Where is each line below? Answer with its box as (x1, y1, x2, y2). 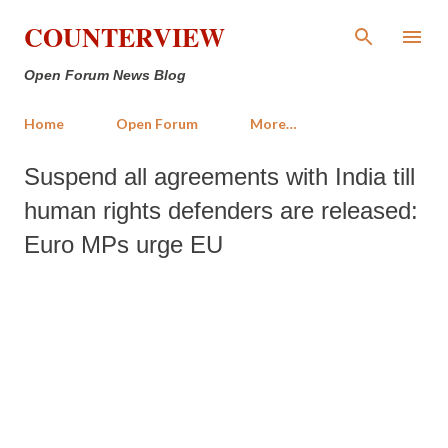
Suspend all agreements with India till (24, 163, 415, 190)
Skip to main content (165, 15, 283, 34)
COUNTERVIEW (24, 18, 225, 56)
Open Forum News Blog (24, 67, 186, 83)
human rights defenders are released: (24, 197, 418, 224)
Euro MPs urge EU (24, 231, 223, 258)
